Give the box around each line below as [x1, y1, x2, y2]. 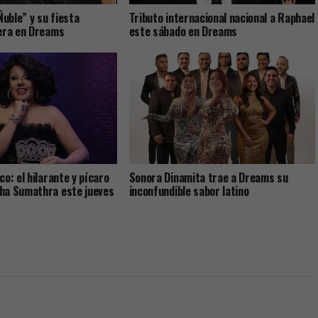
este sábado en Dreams [128, 23, 237, 40]
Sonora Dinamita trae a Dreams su [128, 169, 288, 187]
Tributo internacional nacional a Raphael [128, 9, 314, 27]
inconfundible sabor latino [128, 182, 249, 200]
